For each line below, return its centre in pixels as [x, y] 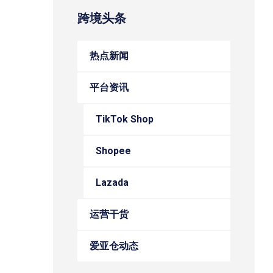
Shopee [113, 151]
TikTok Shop [125, 119]
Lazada [112, 183]
